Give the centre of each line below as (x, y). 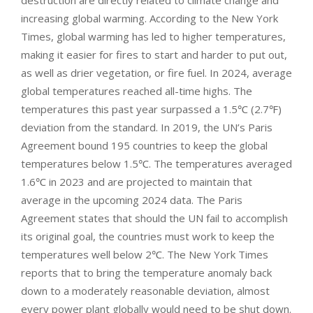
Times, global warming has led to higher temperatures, (153, 36)
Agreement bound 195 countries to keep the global (144, 145)
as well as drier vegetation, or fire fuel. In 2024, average (156, 72)
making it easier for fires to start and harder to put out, (154, 54)
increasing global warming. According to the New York (150, 18)
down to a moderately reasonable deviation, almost (145, 290)
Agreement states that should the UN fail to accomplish (154, 218)
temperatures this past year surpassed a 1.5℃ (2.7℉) (151, 109)
